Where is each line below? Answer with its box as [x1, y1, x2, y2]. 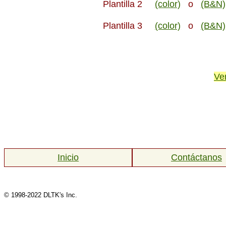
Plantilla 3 [103, 21, 155, 31]
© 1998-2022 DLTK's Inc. [4, 191, 77, 199]
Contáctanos [171, 152, 222, 163]
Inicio [58, 152, 79, 163]
